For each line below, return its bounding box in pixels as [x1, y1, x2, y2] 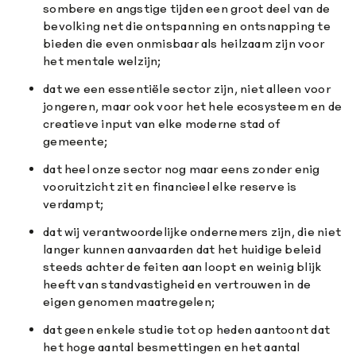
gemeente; [43, 133, 108, 149]
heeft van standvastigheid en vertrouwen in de [43, 277, 311, 292]
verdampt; [43, 196, 104, 212]
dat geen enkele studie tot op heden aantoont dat [43, 322, 331, 338]
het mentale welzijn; [43, 53, 161, 69]
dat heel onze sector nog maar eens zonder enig [43, 161, 320, 177]
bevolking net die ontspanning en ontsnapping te [43, 18, 331, 34]
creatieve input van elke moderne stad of [43, 116, 281, 132]
